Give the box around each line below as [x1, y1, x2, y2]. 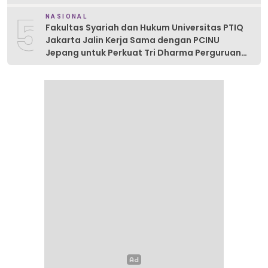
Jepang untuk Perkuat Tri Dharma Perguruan [45, 47, 241, 59]
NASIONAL [45, 13, 88, 20]
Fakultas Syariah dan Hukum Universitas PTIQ [45, 22, 243, 34]
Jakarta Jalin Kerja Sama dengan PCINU [45, 34, 220, 47]
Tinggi [45, 59, 73, 72]
